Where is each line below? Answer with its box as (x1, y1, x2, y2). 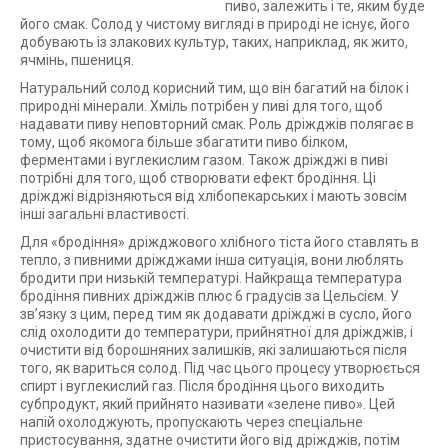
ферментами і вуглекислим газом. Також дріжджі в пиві (20, 152, 388, 168)
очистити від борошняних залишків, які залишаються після (20, 342, 407, 358)
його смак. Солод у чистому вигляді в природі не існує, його (20, 16, 410, 32)
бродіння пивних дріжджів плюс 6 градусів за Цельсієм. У (20, 288, 399, 304)
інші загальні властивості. (20, 206, 189, 222)
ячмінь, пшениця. (20, 52, 134, 68)
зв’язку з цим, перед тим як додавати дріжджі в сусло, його (20, 306, 412, 322)
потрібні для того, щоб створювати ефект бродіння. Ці (20, 170, 376, 186)
